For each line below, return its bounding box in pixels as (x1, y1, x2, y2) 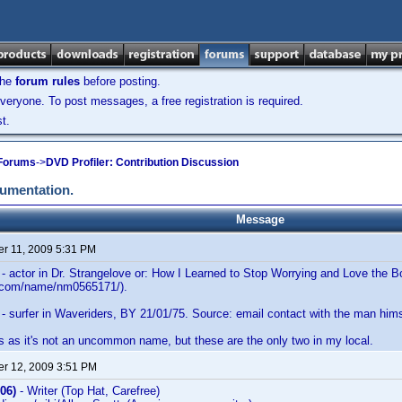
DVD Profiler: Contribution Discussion (46, 155, 239, 169)
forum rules (15, 74, 80, 88)
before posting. (80, 74, 161, 88)
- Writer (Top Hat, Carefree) (16, 384, 160, 398)
